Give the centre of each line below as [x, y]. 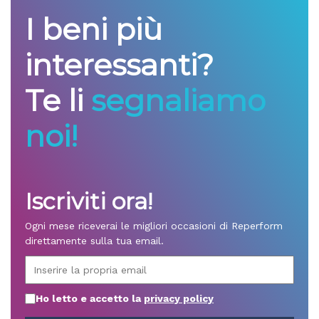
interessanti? [119, 64]
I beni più [94, 29]
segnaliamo [178, 100]
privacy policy [179, 298]
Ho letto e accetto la [90, 298]
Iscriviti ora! [89, 201]
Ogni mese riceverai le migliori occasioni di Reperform [154, 225]
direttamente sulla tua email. [94, 240]
